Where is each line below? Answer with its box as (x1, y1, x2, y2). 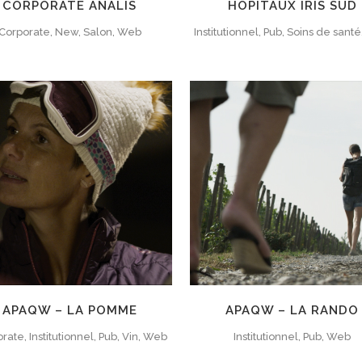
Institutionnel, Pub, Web (234, 330, 351, 343)
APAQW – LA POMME (2, 303, 137, 318)
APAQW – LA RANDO (225, 303, 360, 318)
